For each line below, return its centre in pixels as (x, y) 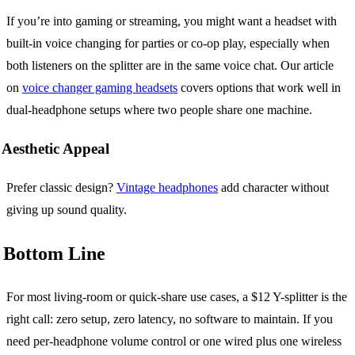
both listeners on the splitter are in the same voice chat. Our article (170, 66)
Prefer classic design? (61, 187)
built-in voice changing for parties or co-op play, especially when (168, 44)
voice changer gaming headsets (100, 88)
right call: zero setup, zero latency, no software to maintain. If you (170, 319)
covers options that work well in (259, 88)
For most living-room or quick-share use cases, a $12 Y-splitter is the (177, 296)
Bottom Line (54, 253)
